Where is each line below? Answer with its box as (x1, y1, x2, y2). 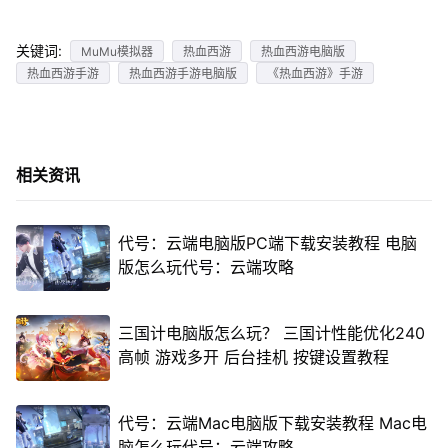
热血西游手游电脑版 (128, 65, 237, 81)
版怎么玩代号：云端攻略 (117, 257, 294, 277)
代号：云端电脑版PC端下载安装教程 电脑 (117, 233, 417, 253)
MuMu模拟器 (80, 43, 153, 59)
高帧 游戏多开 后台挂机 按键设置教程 (117, 347, 389, 367)
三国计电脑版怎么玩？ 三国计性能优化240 (117, 323, 425, 343)
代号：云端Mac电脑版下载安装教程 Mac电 (117, 413, 427, 433)
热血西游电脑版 (260, 43, 345, 59)
